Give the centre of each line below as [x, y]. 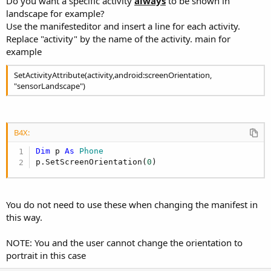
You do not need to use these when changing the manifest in [132, 204]
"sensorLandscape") [50, 86]
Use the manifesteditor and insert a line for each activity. [123, 26]
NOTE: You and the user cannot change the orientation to [124, 242]
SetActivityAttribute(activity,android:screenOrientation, [113, 75]
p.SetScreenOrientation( [92, 162]
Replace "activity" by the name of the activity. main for [118, 38]
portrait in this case [46, 255]
